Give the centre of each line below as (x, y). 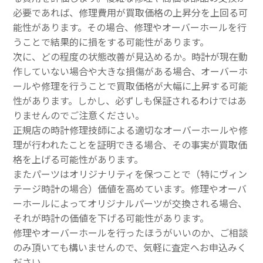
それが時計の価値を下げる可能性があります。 (111, 219)
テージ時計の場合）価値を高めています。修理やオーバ (130, 189)
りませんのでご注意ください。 (79, 116)
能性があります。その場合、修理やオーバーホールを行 (130, 28)
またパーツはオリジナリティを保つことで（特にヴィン (130, 175)
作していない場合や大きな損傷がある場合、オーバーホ (130, 72)
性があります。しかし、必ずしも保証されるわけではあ (130, 101)
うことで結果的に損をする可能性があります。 (111, 43)
